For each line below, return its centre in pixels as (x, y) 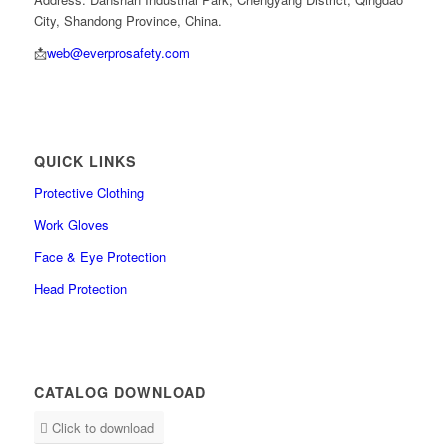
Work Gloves (71, 225)
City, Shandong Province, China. (127, 21)
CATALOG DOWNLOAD (119, 392)
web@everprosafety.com (118, 53)
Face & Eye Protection (99, 257)
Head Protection (80, 289)
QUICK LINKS (85, 161)
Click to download (102, 428)
